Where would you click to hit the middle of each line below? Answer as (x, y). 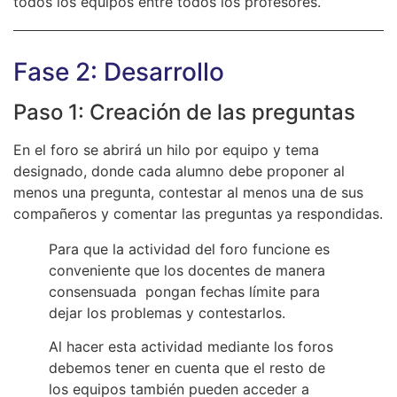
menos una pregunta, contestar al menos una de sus (188, 192)
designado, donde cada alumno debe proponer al (179, 171)
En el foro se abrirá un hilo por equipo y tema (166, 149)
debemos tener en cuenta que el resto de (187, 368)
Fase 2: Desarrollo (119, 71)
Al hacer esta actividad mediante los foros (191, 347)
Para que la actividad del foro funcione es (189, 249)
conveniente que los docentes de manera (187, 270)
